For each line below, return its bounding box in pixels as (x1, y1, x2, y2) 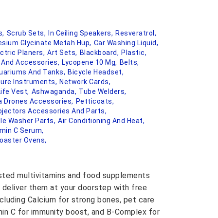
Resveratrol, (115, 29, 156, 37)
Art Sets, (47, 49, 77, 56)
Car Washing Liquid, (93, 39, 158, 47)
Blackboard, (79, 49, 119, 56)
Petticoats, (75, 97, 114, 105)
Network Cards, (59, 78, 110, 86)
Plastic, (121, 49, 146, 56)
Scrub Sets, (6, 29, 46, 37)
